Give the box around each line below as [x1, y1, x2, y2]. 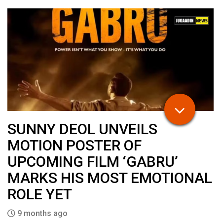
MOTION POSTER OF [7, 136, 142, 154]
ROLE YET [7, 185, 72, 203]
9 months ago [15, 208, 68, 218]
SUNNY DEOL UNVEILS [7, 120, 157, 138]
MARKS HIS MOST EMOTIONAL [7, 169, 212, 186]
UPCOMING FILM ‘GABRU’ [7, 152, 178, 170]
